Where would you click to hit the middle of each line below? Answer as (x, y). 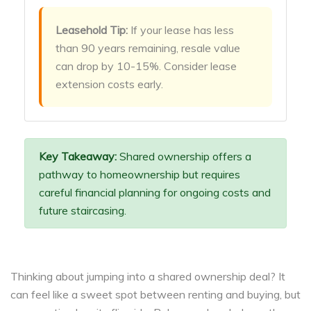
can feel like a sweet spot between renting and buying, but (155, 295)
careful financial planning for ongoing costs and (155, 193)
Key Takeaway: (78, 157)
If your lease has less (181, 30)
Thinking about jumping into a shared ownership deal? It (148, 277)
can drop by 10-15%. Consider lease (146, 66)
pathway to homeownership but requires (140, 175)
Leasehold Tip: (92, 30)
